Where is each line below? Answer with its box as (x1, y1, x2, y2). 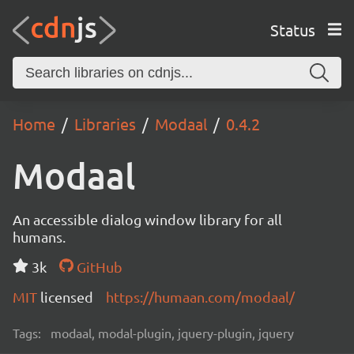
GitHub (73, 258, 122, 275)
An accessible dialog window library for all (13, 211, 282, 228)
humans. (13, 228, 66, 245)
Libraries (74, 114, 136, 134)
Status (269, 19, 315, 40)
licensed (40, 288, 93, 305)
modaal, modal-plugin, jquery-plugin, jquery (51, 325, 294, 341)
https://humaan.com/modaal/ (106, 288, 295, 305)
